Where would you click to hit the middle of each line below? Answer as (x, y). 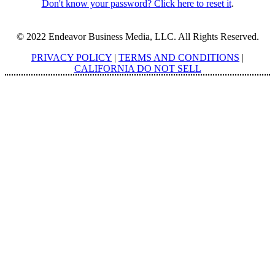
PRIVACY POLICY (72, 57)
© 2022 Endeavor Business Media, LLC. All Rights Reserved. (137, 36)
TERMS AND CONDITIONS (179, 57)
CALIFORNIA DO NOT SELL (137, 68)
